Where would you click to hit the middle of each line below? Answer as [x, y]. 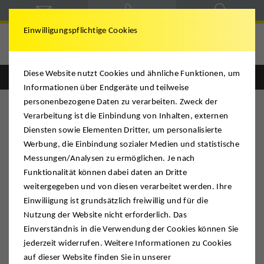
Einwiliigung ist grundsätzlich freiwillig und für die [116, 200]
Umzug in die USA [63, 42]
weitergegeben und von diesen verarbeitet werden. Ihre [128, 186]
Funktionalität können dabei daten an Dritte [105, 172]
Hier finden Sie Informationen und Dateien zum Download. [118, 150]
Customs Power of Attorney [108, 226]
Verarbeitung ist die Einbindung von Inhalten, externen [126, 115]
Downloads [40, 116]
